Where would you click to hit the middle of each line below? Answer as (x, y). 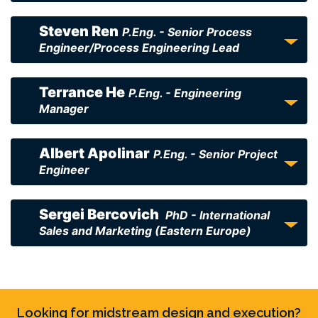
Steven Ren (79, 31)
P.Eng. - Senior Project (215, 154)
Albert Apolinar (94, 153)
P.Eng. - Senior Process (187, 32)
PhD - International (218, 215)
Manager (64, 109)
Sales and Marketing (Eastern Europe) (145, 231)
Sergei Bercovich (100, 214)
